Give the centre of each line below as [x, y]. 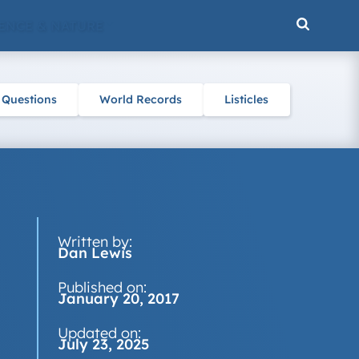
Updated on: [99, 333]
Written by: [95, 242]
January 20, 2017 [119, 298]
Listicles [247, 99]
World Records [141, 99]
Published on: [102, 287]
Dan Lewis [95, 253]
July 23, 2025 [103, 344]
